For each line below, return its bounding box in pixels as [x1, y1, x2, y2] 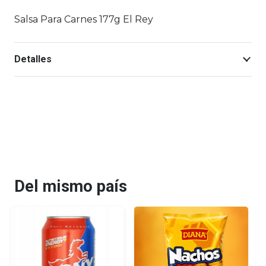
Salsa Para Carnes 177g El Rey [14, 14, 153, 26]
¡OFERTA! [151, 216, 186, 226]
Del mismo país [14, 177, 127, 197]
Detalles [14, 53, 52, 65]
